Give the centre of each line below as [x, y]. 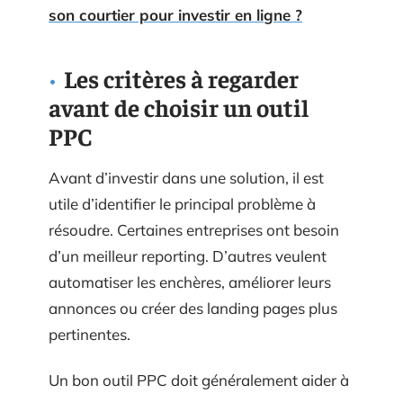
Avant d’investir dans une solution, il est [186, 177]
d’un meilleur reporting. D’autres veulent [188, 255]
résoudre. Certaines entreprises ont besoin [194, 229]
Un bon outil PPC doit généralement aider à [199, 380]
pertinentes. [90, 334]
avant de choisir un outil [179, 107]
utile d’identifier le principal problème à [182, 203]
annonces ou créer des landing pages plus [193, 308]
